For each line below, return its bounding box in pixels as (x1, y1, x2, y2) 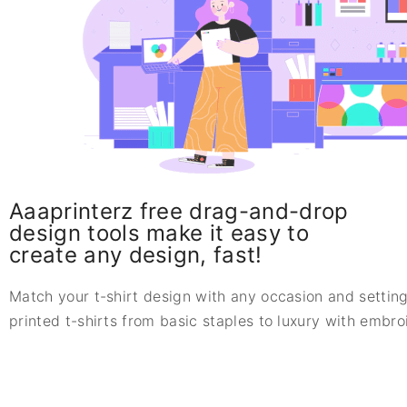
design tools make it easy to (9, 220, 309, 247)
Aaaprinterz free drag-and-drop (9, 198, 349, 225)
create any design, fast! (9, 242, 263, 269)
